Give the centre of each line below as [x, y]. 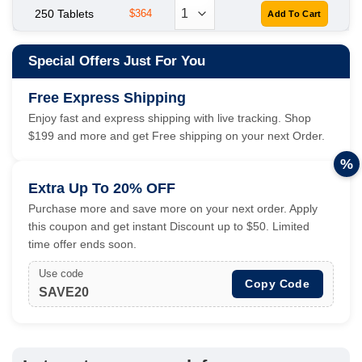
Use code [61, 273]
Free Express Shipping [107, 97]
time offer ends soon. [82, 244]
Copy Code [278, 283]
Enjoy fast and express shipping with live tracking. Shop [170, 118]
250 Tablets [64, 13]
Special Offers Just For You [117, 61]
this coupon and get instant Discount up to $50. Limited [169, 226]
